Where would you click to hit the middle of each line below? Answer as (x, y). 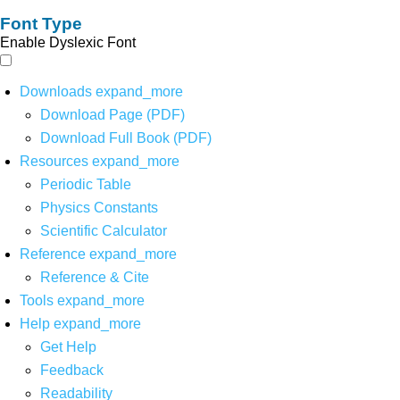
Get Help (68, 346)
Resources (54, 161)
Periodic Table (85, 184)
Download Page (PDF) (112, 114)
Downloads (56, 91)
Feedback (71, 370)
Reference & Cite (94, 277)
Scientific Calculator (103, 230)
